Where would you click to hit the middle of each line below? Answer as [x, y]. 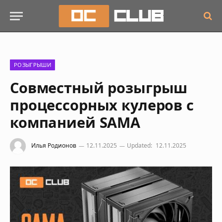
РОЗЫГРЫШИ [32, 65]
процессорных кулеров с [102, 105]
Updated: [139, 146]
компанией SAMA [75, 122]
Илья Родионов [54, 146]
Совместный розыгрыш [99, 87]
